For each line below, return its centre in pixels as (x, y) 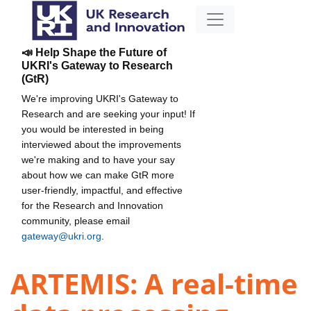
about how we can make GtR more (98, 175)
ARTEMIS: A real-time (154, 284)
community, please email (76, 220)
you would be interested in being (93, 129)
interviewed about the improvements (101, 144)
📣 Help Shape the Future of (94, 52)
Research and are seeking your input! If (108, 114)
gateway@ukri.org (61, 236)
